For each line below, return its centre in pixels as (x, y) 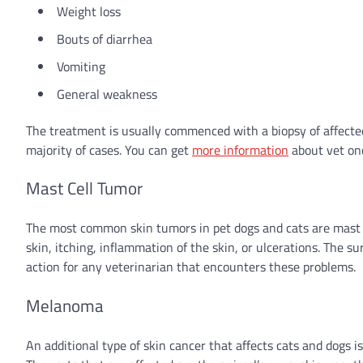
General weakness (107, 94)
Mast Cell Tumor (84, 188)
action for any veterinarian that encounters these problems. (191, 267)
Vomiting (81, 66)
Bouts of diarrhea (105, 38)
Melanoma (65, 305)
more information (240, 149)
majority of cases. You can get (107, 149)
